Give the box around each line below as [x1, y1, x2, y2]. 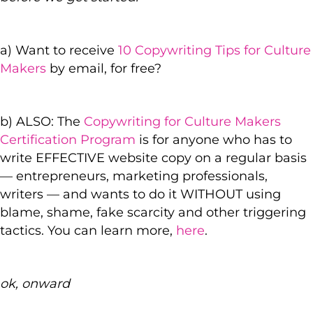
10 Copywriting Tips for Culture [118, 43, 311, 59]
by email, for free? [46, 61, 161, 77]
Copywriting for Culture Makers [84, 114, 281, 130]
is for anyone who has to [136, 132, 292, 148]
